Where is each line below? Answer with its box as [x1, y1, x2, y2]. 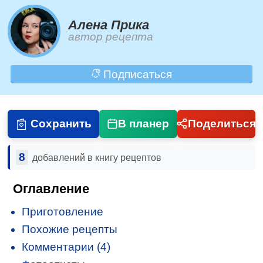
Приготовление [22, 205, 104, 218]
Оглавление [13, 181, 90, 196]
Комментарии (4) [22, 240, 111, 253]
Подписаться [100, 68, 172, 80]
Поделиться [187, 117, 256, 130]
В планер [118, 117, 170, 130]
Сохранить [30, 117, 92, 130]
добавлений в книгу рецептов [32, 153, 161, 163]
